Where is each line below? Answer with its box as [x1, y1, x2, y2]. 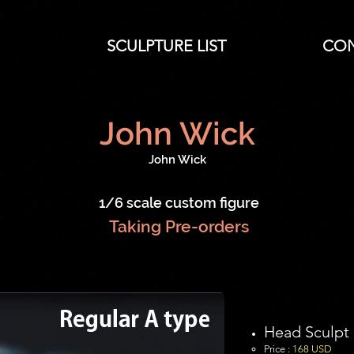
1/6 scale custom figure [95, 194, 259, 211]
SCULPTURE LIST [106, 36, 226, 55]
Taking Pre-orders [105, 217, 249, 236]
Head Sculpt [264, 322, 349, 341]
